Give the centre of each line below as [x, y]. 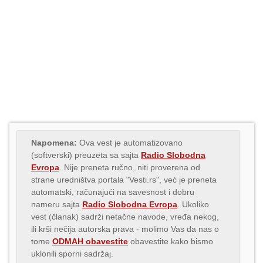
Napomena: [54, 142]
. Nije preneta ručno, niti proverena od [130, 167]
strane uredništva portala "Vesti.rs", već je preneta [124, 179]
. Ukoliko [193, 204]
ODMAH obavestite [90, 241]
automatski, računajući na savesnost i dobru [113, 192]
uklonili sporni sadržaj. [72, 253]
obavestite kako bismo [171, 241]
